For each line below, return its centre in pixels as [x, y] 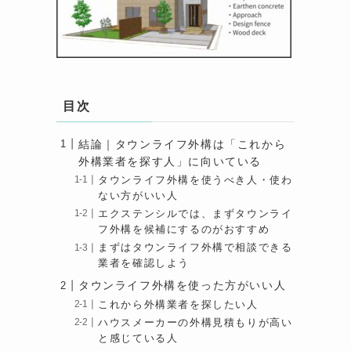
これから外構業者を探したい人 [178, 304]
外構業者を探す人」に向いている [170, 161]
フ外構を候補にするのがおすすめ [184, 230]
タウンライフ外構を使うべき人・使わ [195, 181]
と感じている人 [138, 338]
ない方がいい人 [138, 196]
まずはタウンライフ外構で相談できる [195, 248]
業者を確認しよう [144, 264]
